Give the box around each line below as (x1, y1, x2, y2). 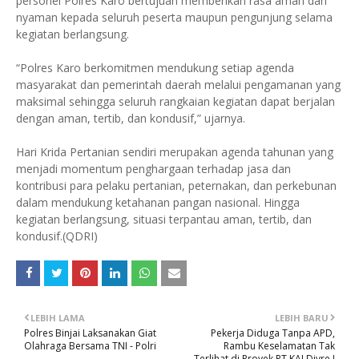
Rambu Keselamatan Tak (224, 339, 335, 353)
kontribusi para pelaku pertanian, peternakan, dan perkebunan (16, 178, 337, 194)
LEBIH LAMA (30, 312, 85, 325)
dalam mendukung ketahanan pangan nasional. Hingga (16, 195, 300, 211)
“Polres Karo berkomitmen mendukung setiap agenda (16, 60, 294, 76)
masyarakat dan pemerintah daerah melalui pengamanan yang (16, 77, 341, 93)
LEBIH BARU (275, 312, 329, 325)
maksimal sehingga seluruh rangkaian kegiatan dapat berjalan (16, 94, 335, 110)
